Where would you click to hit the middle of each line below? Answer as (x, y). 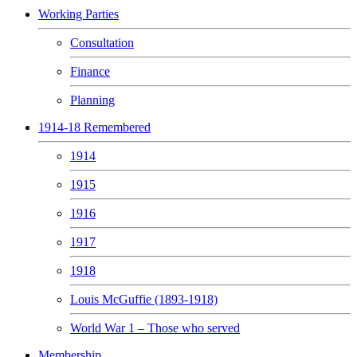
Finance (90, 71)
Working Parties (78, 14)
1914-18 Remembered (94, 127)
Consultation (102, 43)
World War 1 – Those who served (155, 328)
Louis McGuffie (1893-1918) (144, 299)
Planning (92, 100)
